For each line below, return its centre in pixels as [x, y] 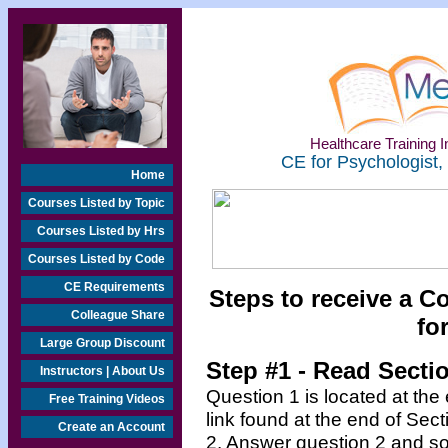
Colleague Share [118, 315]
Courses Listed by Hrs [101, 231]
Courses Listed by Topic [96, 203]
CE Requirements [114, 287]
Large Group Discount [102, 343]
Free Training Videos [107, 399]
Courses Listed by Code [96, 259]
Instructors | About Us [102, 371]
